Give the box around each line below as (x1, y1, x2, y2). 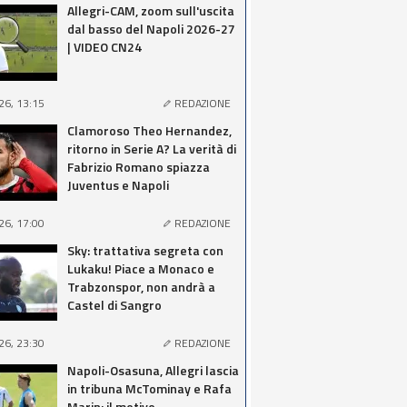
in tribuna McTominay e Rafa (67, 379, 232, 398)
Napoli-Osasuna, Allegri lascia (67, 361, 239, 380)
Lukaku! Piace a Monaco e (67, 259, 214, 278)
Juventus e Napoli (67, 175, 169, 194)
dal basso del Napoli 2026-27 (67, 19, 235, 38)
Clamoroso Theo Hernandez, (67, 121, 232, 140)
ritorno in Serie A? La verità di (67, 139, 236, 158)
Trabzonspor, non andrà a (67, 277, 215, 296)
